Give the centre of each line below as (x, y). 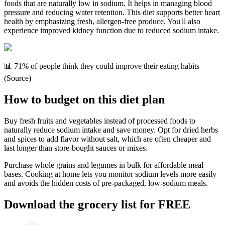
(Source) (18, 78)
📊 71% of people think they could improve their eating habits (102, 66)
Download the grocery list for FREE (97, 204)
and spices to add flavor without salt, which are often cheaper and (107, 139)
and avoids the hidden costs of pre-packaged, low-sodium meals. (106, 183)
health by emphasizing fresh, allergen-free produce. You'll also (102, 22)
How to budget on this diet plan (84, 100)
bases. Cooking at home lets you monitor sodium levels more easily (110, 174)
